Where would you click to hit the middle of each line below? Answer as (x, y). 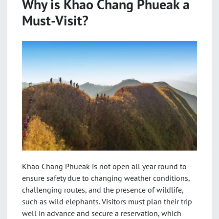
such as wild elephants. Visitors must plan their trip (107, 201)
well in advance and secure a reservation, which (102, 213)
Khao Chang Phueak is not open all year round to (104, 166)
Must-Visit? (55, 20)
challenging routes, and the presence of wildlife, (103, 190)
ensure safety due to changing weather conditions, (106, 178)
